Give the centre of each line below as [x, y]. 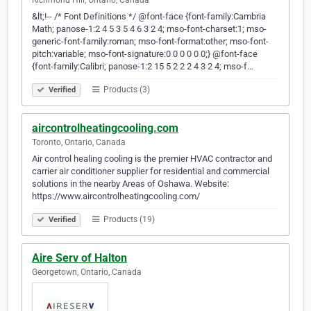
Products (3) [126, 90]
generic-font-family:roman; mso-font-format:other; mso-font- [150, 42]
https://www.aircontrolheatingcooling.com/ [116, 196]
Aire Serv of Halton [79, 258]
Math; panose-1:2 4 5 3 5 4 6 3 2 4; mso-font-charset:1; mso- [149, 29]
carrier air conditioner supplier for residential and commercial [151, 171]
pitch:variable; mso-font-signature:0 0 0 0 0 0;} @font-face [145, 54]
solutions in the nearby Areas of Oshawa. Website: [131, 184]
